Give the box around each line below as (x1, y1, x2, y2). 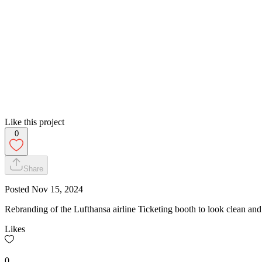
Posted (5, 184, 32, 194)
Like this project (5, 116, 64, 127)
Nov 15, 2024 (32, 184, 83, 194)
